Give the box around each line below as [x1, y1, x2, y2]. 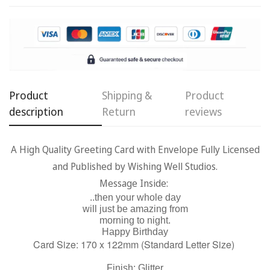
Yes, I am [152, 97, 191, 111]
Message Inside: [99, 177, 171, 190]
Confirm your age [56, 31, 214, 57]
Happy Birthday [102, 227, 168, 237]
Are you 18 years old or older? [63, 63, 207, 78]
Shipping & [101, 88, 152, 103]
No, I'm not [79, 97, 127, 111]
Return [101, 104, 136, 119]
